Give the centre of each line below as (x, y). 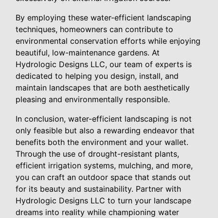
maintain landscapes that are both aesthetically (103, 88)
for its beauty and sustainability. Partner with (98, 189)
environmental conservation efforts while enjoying (108, 41)
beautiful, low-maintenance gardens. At (88, 53)
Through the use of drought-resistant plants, (97, 154)
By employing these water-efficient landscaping (103, 18)
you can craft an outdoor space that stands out (103, 177)
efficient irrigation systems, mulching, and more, (104, 166)
